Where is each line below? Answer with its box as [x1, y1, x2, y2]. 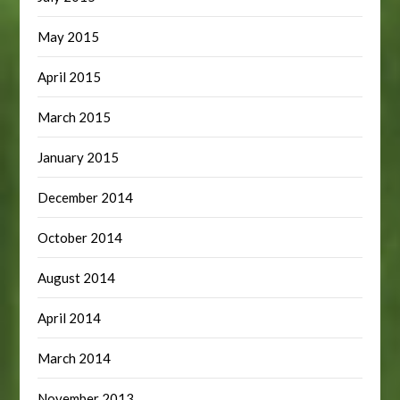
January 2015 [37, 148, 120, 165]
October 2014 [37, 229, 123, 246]
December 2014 [37, 188, 134, 205]
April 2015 [37, 68, 102, 85]
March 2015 [37, 108, 112, 125]
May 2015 [37, 28, 100, 45]
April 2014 [37, 309, 102, 326]
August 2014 [37, 269, 116, 286]
